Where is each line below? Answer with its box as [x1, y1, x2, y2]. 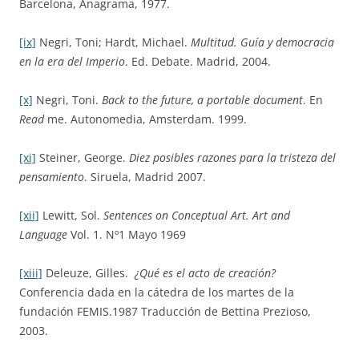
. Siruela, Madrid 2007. [84, 169, 206, 184]
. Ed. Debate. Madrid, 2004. [125, 54, 271, 69]
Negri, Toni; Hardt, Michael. [36, 34, 191, 50]
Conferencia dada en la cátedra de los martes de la [19, 284, 294, 300]
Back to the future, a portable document [102, 92, 303, 107]
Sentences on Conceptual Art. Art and [103, 208, 290, 223]
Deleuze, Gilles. [42, 265, 135, 280]
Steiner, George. [36, 150, 129, 165]
